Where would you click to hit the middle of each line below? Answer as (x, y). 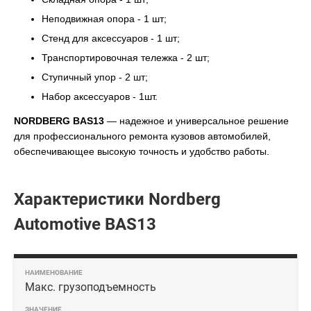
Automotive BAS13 (85, 224)
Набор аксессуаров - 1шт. (100, 96)
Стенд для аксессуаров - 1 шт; (111, 38)
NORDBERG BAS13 (59, 121)
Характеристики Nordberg (117, 199)
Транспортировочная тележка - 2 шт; (126, 58)
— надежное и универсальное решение (196, 121)
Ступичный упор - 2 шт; (95, 77)
